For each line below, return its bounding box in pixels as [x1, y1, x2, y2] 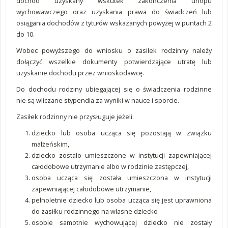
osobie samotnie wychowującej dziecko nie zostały [32, 218, 212, 227]
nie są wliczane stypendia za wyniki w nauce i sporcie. [16, 96, 179, 105]
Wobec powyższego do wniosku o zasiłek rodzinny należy [16, 46, 212, 55]
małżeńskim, [32, 139, 69, 149]
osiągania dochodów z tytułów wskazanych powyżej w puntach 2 [16, 18, 212, 27]
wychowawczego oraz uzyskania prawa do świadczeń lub [16, 7, 212, 16]
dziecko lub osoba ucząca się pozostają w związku [32, 128, 212, 137]
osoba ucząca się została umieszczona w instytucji [32, 173, 212, 182]
